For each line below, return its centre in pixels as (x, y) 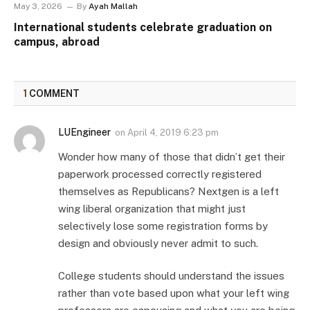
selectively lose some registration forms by (163, 226)
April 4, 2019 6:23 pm (173, 132)
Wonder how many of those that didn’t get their (172, 156)
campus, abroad (57, 42)
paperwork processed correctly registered (160, 174)
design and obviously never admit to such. (158, 243)
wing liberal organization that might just (152, 208)
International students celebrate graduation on (143, 27)
